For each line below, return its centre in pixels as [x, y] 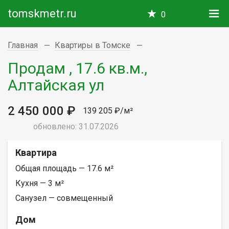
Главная [23, 45]
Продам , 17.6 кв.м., [77, 68]
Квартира [36, 152]
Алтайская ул [56, 85]
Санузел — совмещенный [64, 198]
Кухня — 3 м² [40, 183]
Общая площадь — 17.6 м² [64, 168]
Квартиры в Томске [93, 45]
